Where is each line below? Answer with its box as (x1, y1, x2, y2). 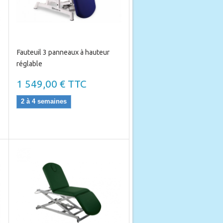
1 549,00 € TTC (16, 78, 87, 90)
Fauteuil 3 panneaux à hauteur (16, 48, 110, 56)
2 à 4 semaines (20, 98, 67, 105)
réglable (16, 60, 42, 68)
